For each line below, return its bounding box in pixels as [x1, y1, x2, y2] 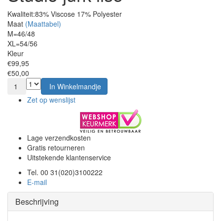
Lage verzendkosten [27, 132, 91, 143]
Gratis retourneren [27, 142, 85, 152]
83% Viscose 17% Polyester [35, 8, 122, 19]
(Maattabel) [25, 18, 61, 29]
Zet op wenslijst [27, 94, 75, 105]
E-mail [27, 177, 47, 187]
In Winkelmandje [49, 81, 101, 91]
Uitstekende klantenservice [27, 152, 111, 162]
